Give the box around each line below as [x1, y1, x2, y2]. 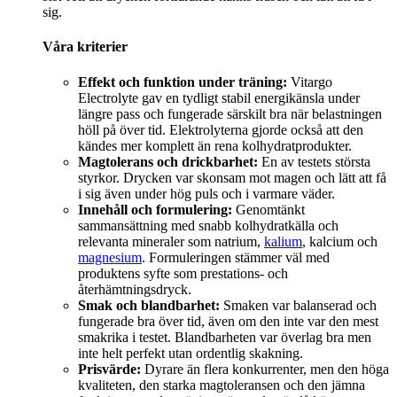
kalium [264, 233, 302, 249]
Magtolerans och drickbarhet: [78, 153, 258, 169]
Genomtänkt [232, 201, 305, 217]
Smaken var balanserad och [220, 297, 377, 313]
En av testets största [258, 153, 370, 169]
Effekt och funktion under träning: [78, 74, 287, 90]
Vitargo [287, 74, 332, 90]
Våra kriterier [43, 39, 128, 55]
